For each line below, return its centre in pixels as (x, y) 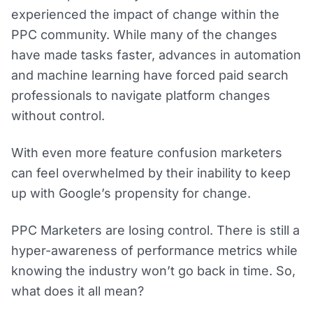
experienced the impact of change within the (145, 15)
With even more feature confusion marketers (147, 153)
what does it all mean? (78, 291)
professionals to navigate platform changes (141, 96)
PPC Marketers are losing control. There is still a (155, 231)
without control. (58, 116)
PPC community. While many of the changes (144, 35)
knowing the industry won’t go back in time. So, (153, 271)
